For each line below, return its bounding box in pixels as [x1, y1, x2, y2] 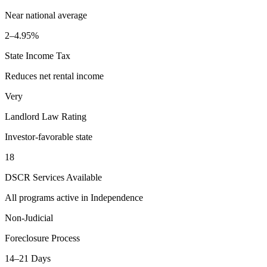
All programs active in [5, 193, 91, 203]
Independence [91, 193, 143, 203]
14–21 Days [5, 253, 51, 264]
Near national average [5, 10, 87, 21]
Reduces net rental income [5, 71, 104, 82]
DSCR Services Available [5, 172, 102, 183]
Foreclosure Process [5, 233, 80, 244]
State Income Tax [5, 51, 70, 61]
